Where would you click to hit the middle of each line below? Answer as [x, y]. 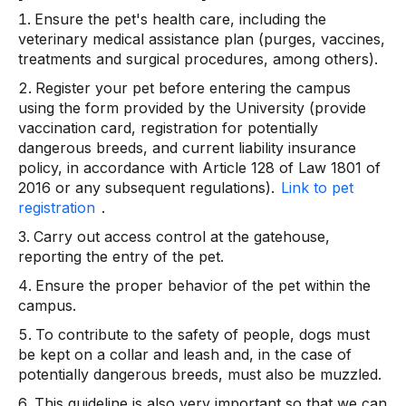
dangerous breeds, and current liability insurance [187, 148]
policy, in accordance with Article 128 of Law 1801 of [199, 168]
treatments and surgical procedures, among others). [198, 59]
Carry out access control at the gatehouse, [182, 237]
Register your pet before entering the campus [193, 88]
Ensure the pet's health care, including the [180, 19]
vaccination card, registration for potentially [168, 128]
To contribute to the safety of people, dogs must [203, 334]
